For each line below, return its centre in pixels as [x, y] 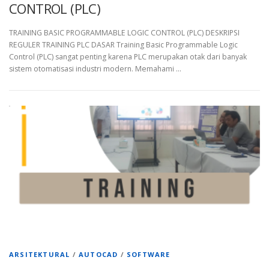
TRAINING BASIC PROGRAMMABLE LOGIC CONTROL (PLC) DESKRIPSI [124, 32]
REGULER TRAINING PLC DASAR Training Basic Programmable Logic [123, 44]
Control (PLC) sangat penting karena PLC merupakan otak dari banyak [128, 56]
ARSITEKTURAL [40, 254]
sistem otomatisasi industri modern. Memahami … [95, 68]
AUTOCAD [98, 254]
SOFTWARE [149, 254]
